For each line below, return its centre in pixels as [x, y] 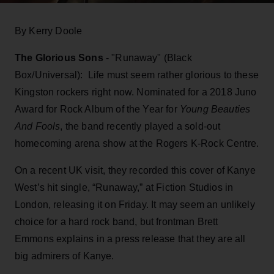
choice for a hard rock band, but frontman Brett [117, 221]
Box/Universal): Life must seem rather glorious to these [137, 75]
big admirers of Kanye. [65, 256]
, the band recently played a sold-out [140, 126]
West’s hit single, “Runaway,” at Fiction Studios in [124, 187]
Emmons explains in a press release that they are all [130, 239]
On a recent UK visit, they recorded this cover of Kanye [135, 170]
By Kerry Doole [49, 31]
